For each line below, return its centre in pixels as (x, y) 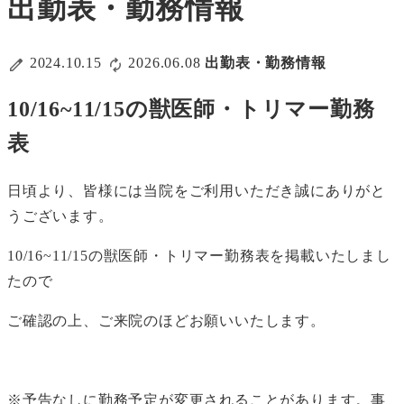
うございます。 (60, 216)
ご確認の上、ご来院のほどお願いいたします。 (166, 320)
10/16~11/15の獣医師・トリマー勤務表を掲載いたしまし (199, 255)
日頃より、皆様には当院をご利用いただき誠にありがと (197, 190)
